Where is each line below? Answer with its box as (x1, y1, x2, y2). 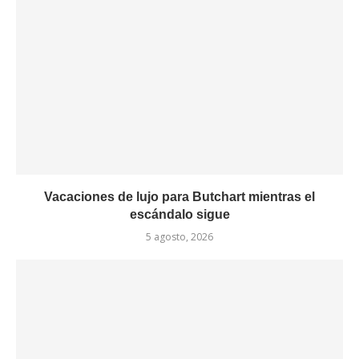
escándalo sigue (129, 208, 230, 221)
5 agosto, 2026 (146, 230, 213, 244)
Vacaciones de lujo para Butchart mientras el (44, 190, 315, 204)
